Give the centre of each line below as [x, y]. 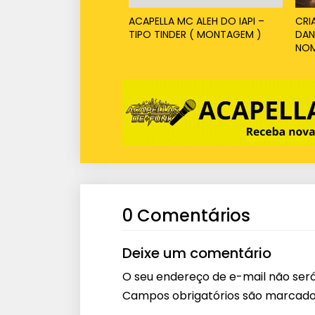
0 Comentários [186, 215]
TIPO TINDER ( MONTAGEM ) [195, 34]
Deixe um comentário [197, 253]
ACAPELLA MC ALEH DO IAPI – [196, 21]
